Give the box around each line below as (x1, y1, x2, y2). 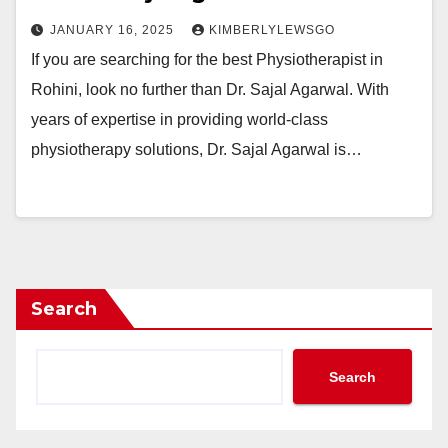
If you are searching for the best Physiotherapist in (31, 51, 383, 68)
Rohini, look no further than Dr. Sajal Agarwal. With (31, 81, 389, 98)
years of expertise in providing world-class (31, 111, 328, 128)
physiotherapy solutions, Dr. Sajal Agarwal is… (31, 141, 362, 158)
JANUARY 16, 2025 (50, 23, 178, 37)
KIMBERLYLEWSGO (209, 23, 335, 37)
